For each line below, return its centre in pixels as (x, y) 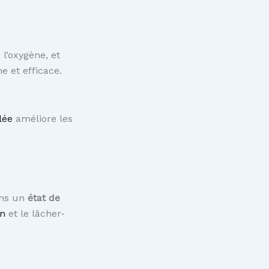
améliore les (43, 119)
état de (44, 198)
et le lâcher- (35, 213)
